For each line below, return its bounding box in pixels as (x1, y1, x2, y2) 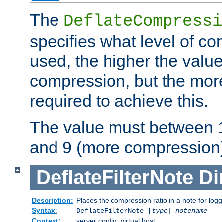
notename (175, 207, 207, 215)
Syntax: (31, 206, 57, 215)
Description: (31, 196, 73, 205)
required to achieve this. (30, 91, 208, 110)
